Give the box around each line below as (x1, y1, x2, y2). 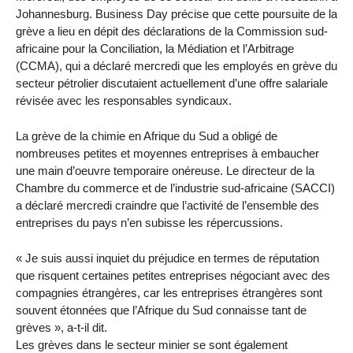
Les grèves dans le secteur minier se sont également (16, 337, 288, 351)
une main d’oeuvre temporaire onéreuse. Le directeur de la (16, 163, 314, 177)
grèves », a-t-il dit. (16, 320, 107, 334)
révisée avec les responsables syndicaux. (16, 94, 232, 108)
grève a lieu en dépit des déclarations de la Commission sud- (16, 24, 328, 39)
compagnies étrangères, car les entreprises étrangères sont (16, 285, 322, 299)
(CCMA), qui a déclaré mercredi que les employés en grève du (16, 59, 337, 73)
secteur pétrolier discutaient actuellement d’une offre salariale (16, 76, 328, 91)
